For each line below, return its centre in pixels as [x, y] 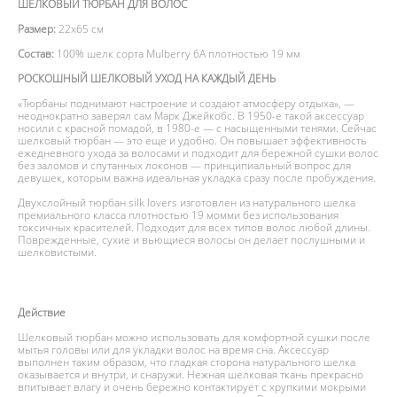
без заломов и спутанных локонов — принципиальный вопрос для [184, 165]
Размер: [38, 28]
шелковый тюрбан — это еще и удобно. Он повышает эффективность [192, 140]
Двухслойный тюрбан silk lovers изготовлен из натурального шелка [187, 202]
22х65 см [81, 28]
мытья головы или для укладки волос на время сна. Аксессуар [173, 349]
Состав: [37, 53]
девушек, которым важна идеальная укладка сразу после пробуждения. [197, 177]
